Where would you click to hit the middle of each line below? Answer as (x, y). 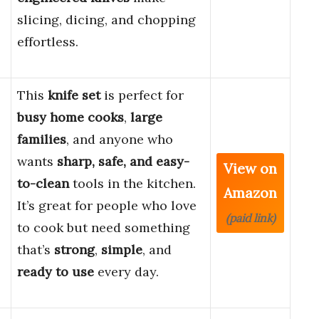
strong (74, 250)
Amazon (250, 193)
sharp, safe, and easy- (123, 162)
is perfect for (142, 95)
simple (122, 250)
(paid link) (250, 218)
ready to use (56, 272)
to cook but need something (104, 228)
